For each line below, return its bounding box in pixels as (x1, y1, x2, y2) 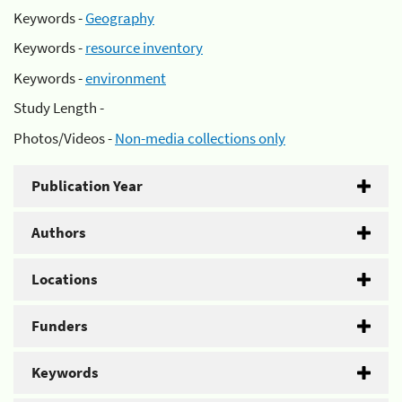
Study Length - (13, 98, 104, 118)
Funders (31, 315, 88, 336)
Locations (31, 268, 98, 289)
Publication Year (31, 175, 143, 196)
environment (85, 67, 166, 88)
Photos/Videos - (13, 127, 115, 148)
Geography (85, 7, 154, 28)
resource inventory (85, 38, 203, 57)
